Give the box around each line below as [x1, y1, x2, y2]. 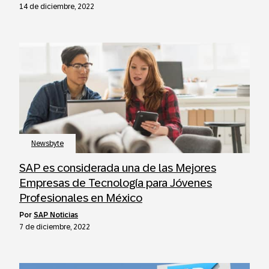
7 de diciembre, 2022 [19, 223, 90, 231]
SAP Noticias [34, 211, 78, 219]
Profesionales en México [19, 192, 142, 204]
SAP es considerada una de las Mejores [19, 162, 216, 174]
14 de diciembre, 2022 [19, 2, 94, 11]
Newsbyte [31, 139, 64, 148]
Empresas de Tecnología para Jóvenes [19, 177, 212, 189]
